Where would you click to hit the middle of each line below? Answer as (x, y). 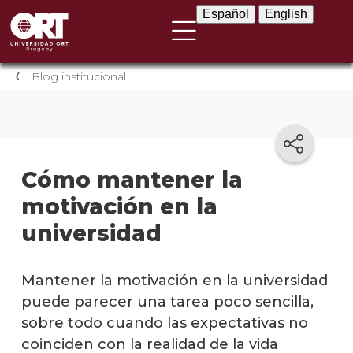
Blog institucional (79, 76)
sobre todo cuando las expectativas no (164, 323)
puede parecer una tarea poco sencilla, (167, 301)
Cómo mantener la (132, 180)
